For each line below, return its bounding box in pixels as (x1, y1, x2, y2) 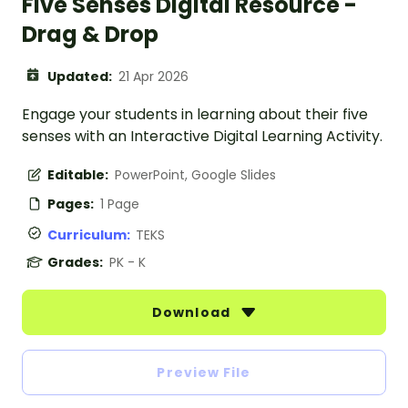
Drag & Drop (22, 19, 158, 50)
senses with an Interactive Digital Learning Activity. (22, 126, 382, 148)
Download (152, 303, 234, 322)
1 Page (100, 195, 139, 214)
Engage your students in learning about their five (22, 104, 368, 126)
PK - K (109, 253, 146, 272)
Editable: (47, 166, 111, 185)
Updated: (47, 67, 115, 87)
